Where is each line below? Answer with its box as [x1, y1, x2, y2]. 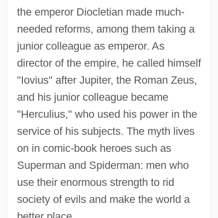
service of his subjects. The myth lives [17, 125, 195, 138]
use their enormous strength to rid [17, 176, 174, 189]
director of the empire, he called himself [17, 57, 201, 70]
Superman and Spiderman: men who [17, 159, 189, 172]
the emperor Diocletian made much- [17, 6, 184, 18]
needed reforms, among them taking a [17, 23, 195, 36]
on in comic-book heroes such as [17, 142, 171, 155]
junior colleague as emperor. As [17, 40, 164, 53]
